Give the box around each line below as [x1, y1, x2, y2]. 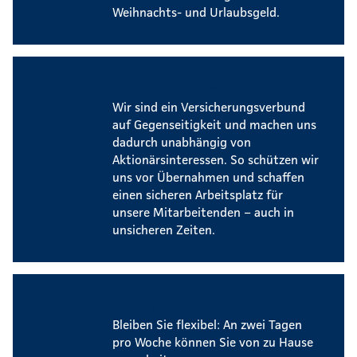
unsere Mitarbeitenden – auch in [112, 203, 294, 220]
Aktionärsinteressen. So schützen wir [112, 151, 319, 167]
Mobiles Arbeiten [111, 298, 206, 315]
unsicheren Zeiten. [112, 221, 215, 237]
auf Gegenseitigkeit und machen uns [112, 116, 316, 132]
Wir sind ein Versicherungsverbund [112, 98, 305, 115]
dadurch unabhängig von [112, 133, 251, 150]
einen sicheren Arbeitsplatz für [112, 186, 283, 202]
